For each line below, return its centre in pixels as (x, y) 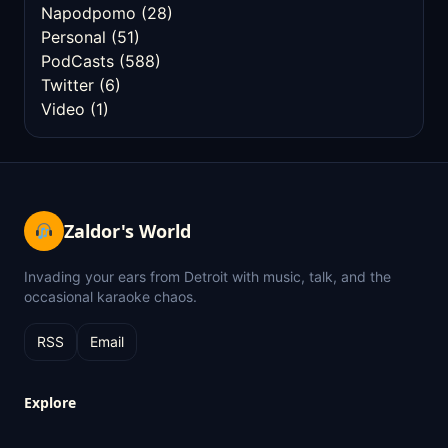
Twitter (67, 85)
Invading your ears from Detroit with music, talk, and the (207, 276)
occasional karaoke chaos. (110, 296)
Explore (50, 402)
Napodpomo (88, 13)
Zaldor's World (127, 231)
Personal (73, 37)
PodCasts (77, 61)
